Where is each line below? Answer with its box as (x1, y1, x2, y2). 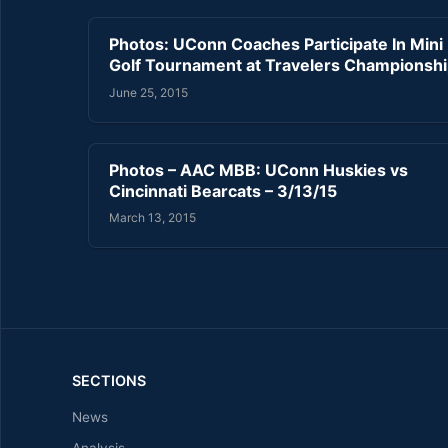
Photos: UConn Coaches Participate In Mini (109, 34, 443, 55)
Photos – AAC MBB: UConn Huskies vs (109, 159, 408, 180)
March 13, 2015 (109, 209, 196, 225)
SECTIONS (72, 371, 146, 389)
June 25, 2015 (109, 84, 188, 100)
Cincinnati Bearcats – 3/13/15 (109, 180, 337, 201)
